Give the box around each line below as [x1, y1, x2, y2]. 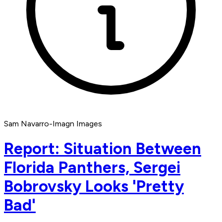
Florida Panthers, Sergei [4, 158, 180, 177]
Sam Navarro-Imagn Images [4, 119, 102, 129]
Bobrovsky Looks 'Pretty [4, 176, 184, 196]
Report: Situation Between [4, 139, 201, 158]
